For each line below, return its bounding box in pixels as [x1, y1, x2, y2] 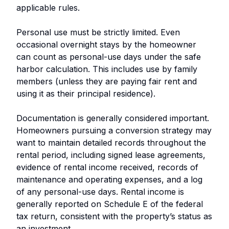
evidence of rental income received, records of [16, 162, 198, 172]
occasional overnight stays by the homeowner [16, 39, 196, 50]
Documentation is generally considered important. [16, 112, 209, 123]
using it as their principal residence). [16, 88, 155, 99]
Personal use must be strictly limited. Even [16, 27, 180, 37]
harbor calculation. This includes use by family [16, 63, 197, 74]
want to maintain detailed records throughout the [16, 137, 206, 148]
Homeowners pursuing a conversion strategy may [16, 125, 212, 135]
